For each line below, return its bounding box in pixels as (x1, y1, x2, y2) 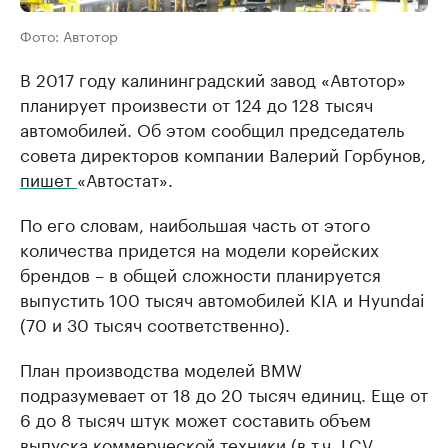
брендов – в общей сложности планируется (20, 260, 381, 287)
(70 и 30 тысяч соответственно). (20, 310, 290, 337)
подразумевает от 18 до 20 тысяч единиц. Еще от (20, 380, 428, 407)
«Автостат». (77, 165, 173, 192)
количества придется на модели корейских (20, 235, 379, 262)
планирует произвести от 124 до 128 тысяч (20, 90, 373, 117)
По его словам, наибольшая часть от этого (20, 210, 370, 237)
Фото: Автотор (20, 24, 118, 47)
